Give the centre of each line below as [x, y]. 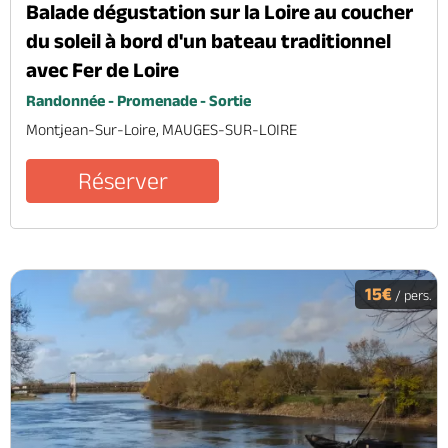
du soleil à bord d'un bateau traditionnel [208, 41]
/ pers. [412, 295]
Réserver [122, 181]
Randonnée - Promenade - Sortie [138, 101]
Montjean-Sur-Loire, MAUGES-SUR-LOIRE [161, 130]
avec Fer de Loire [102, 70]
